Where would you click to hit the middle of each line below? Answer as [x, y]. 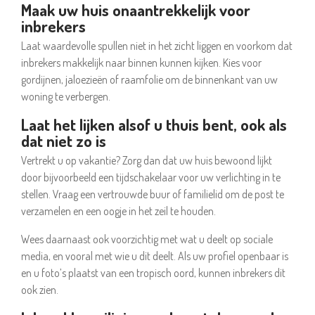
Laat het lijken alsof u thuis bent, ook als [154, 124]
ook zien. [40, 290]
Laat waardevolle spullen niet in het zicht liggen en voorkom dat [157, 46]
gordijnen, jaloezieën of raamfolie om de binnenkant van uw [149, 79]
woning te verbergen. [66, 96]
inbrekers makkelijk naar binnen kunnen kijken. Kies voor [141, 63]
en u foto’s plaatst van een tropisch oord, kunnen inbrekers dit [153, 273]
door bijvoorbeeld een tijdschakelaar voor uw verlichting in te [151, 177]
